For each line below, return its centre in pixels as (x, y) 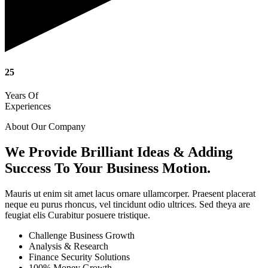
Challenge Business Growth (82, 235)
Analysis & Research (68, 246)
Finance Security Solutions (79, 257)
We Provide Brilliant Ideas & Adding (119, 152)
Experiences (28, 106)
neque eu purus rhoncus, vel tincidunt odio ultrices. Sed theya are (127, 204)
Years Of (22, 96)
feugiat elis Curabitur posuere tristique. (77, 215)
